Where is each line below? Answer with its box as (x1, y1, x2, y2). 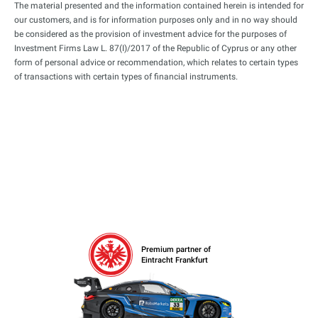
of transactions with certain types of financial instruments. (14, 71, 238, 82)
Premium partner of (141, 245, 211, 255)
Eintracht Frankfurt (141, 256, 208, 265)
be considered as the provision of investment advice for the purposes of (14, 28, 287, 39)
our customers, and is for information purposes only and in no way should (14, 14, 297, 25)
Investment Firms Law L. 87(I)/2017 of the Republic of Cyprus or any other (14, 43, 297, 53)
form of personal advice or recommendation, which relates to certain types (14, 57, 298, 67)
